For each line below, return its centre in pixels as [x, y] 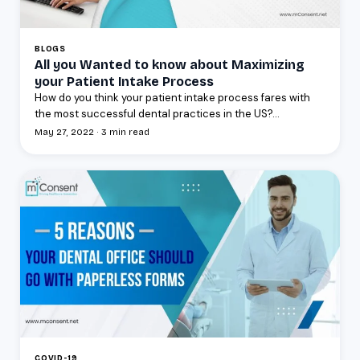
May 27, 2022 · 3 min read [92, 132]
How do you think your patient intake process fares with [172, 97]
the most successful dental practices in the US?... [157, 113]
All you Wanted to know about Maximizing [170, 64]
